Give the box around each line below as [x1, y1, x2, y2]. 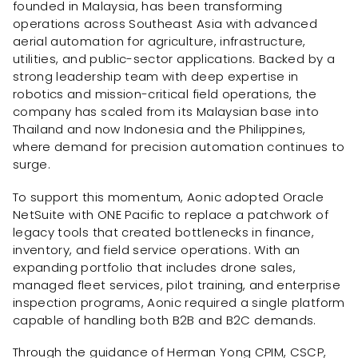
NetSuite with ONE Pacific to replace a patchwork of [13, 205, 328, 223]
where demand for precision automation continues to [13, 137, 345, 155]
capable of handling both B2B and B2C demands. [13, 311, 316, 328]
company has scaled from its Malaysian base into [13, 102, 320, 120]
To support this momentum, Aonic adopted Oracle [13, 188, 324, 205]
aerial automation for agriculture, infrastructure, [13, 32, 306, 50]
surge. [13, 155, 51, 173]
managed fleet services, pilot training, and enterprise [13, 276, 340, 293]
